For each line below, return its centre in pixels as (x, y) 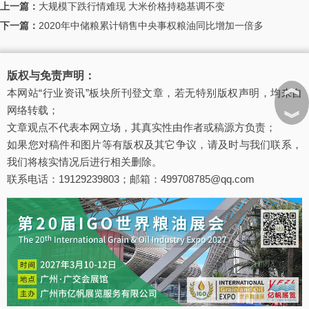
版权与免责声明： (51, 76)
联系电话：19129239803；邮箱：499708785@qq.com (131, 179)
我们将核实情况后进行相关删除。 (84, 162)
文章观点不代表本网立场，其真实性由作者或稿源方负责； (141, 127)
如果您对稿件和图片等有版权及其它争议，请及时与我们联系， (154, 144)
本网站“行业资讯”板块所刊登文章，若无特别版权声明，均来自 (154, 93)
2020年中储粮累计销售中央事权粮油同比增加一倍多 (151, 26)
